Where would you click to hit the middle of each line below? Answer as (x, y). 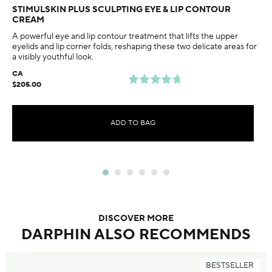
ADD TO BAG (133, 123)
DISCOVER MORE (136, 219)
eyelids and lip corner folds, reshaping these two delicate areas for (134, 46)
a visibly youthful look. (53, 57)
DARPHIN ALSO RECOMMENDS (136, 235)
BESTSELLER (230, 266)
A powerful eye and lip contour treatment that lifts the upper (125, 36)
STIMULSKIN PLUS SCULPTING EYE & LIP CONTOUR (121, 9)
